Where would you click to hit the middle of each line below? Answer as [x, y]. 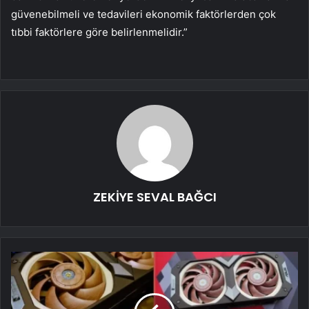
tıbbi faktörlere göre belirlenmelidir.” [99, 32]
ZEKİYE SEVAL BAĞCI [154, 197]
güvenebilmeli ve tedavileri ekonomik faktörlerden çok [143, 14]
